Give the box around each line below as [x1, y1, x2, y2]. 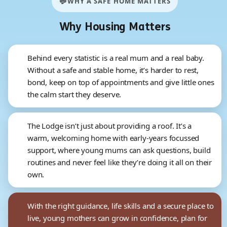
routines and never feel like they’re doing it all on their [27, 157, 212, 168]
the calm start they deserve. [27, 89, 122, 100]
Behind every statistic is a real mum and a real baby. [27, 53, 204, 63]
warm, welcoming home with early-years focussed [27, 133, 200, 143]
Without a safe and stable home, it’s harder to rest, [27, 65, 199, 75]
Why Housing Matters [59, 20, 171, 34]
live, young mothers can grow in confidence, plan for [27, 213, 208, 223]
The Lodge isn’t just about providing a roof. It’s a [27, 121, 192, 131]
